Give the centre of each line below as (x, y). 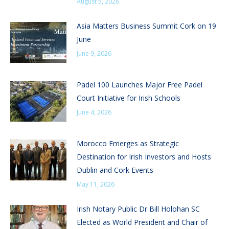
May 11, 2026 (96, 185)
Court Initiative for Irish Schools (129, 98)
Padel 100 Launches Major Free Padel (140, 85)
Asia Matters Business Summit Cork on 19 (146, 26)
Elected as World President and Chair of (142, 222)
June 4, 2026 (94, 112)
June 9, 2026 (94, 54)
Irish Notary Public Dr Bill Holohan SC (138, 209)
